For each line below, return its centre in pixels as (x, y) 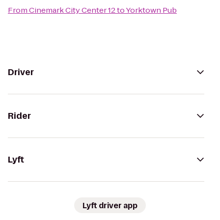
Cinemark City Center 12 (72, 10)
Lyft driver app (110, 205)
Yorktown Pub (151, 10)
